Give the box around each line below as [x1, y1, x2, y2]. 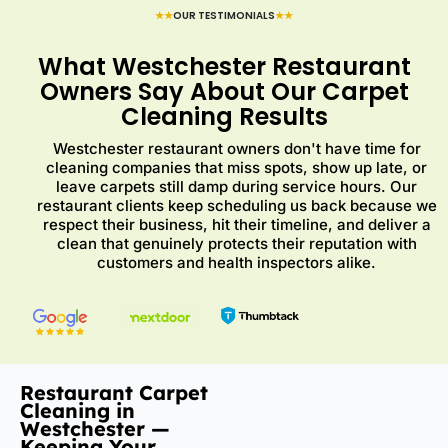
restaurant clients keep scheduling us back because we [36, 196, 437, 216]
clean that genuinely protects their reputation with [56, 234, 417, 254]
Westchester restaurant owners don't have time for [52, 139, 421, 159]
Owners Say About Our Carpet [39, 75, 409, 109]
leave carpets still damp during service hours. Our [56, 177, 417, 197]
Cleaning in [20, 398, 135, 424]
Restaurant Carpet [20, 380, 208, 406]
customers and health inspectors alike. [97, 253, 376, 273]
